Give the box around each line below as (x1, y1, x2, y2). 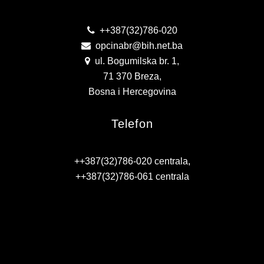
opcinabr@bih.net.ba (93, 41, 183, 51)
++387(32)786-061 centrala (75, 171, 189, 182)
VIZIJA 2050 (9, 29, 57, 38)
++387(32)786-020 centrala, (74, 156, 190, 167)
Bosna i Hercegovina (88, 87, 176, 97)
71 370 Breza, (103, 71, 161, 82)
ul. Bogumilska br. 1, (93, 56, 179, 67)
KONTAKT (9, 4, 48, 12)
